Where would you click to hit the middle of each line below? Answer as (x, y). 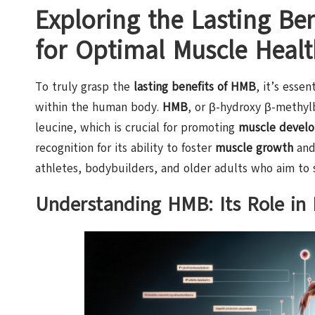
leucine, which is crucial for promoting (137, 128)
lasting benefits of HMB (195, 87)
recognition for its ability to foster (125, 148)
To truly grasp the (84, 87)
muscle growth (254, 148)
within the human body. (99, 107)
